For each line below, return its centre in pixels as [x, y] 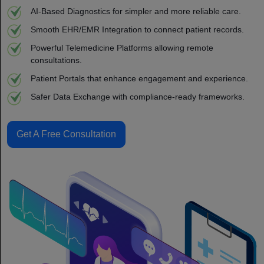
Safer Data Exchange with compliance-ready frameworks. [138, 96]
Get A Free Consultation [66, 134]
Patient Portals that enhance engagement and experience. [139, 78]
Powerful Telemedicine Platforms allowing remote [122, 47]
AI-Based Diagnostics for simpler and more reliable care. [136, 11]
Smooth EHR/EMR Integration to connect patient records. [137, 29]
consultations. [56, 60]
